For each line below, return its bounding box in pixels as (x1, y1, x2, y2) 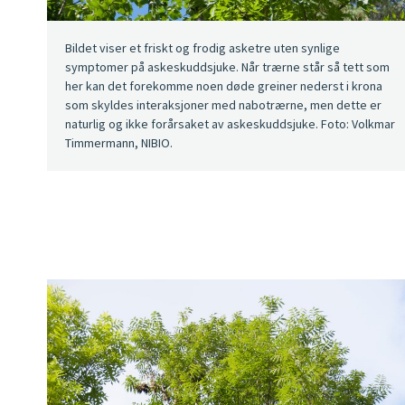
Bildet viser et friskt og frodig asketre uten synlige (65, 39, 340, 56)
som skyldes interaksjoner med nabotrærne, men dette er (65, 96, 381, 113)
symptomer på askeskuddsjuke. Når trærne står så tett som (65, 58, 390, 75)
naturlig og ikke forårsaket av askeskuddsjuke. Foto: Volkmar (65, 115, 395, 132)
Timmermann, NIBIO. (65, 134, 173, 151)
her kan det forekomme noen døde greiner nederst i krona (65, 77, 382, 94)
